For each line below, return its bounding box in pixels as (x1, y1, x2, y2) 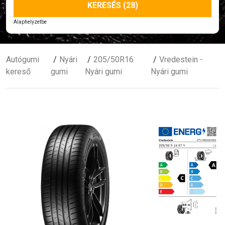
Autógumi (6, 54, 39, 64)
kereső (6, 66, 31, 76)
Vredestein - (159, 54, 203, 64)
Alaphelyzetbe (14, 18, 47, 25)
